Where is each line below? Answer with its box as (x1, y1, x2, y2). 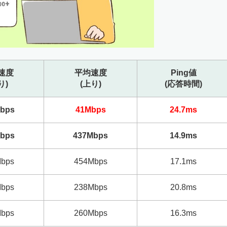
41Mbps (75, 105, 106, 114)
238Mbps (73, 183, 107, 192)
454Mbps (73, 157, 107, 166)
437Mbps (73, 131, 108, 140)
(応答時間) (165, 80, 202, 88)
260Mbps (73, 209, 107, 217)
